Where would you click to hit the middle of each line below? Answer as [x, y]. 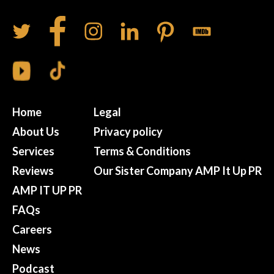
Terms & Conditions [142, 151]
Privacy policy [128, 132]
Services [33, 151]
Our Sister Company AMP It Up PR [178, 171]
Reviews [33, 171]
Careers [32, 230]
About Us [36, 132]
